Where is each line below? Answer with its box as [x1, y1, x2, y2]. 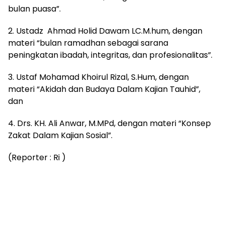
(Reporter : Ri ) [8, 151, 66, 163]
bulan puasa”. [8, 3, 61, 15]
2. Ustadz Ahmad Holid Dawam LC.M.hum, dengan [8, 25, 202, 37]
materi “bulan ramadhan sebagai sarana [8, 37, 168, 49]
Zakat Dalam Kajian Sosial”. [8, 129, 113, 141]
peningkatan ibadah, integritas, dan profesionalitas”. [8, 49, 212, 61]
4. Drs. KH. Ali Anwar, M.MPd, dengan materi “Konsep [8, 117, 211, 129]
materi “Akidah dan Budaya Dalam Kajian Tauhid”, [8, 83, 200, 95]
